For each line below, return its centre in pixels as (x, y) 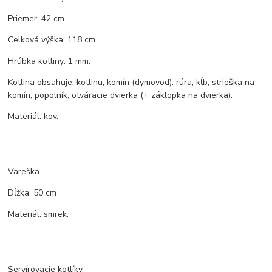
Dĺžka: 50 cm (32, 192)
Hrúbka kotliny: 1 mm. (49, 61)
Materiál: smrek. (39, 214)
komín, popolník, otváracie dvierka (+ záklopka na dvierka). (121, 95)
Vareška (24, 171)
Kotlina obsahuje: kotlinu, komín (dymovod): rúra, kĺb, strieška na (131, 82)
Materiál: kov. (33, 116)
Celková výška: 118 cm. (53, 39)
